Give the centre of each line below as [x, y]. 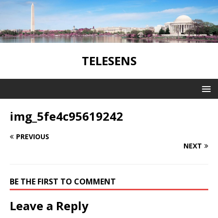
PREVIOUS [33, 136]
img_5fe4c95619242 [66, 116]
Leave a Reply [49, 205]
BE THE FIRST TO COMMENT [63, 181]
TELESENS [109, 60]
